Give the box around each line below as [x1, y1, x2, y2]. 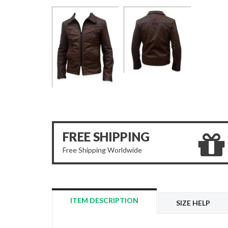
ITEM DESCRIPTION [70, 196, 138, 205]
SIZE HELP [176, 198, 210, 207]
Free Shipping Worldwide [63, 146, 142, 154]
